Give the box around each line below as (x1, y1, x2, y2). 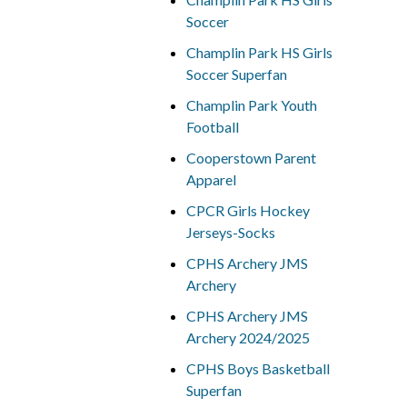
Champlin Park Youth (185, 96, 317, 114)
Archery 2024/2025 (185, 329, 310, 346)
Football (185, 118, 239, 135)
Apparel (185, 171, 236, 188)
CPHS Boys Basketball (185, 360, 330, 377)
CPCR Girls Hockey (185, 202, 310, 219)
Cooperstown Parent (185, 149, 316, 166)
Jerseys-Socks (185, 223, 275, 241)
